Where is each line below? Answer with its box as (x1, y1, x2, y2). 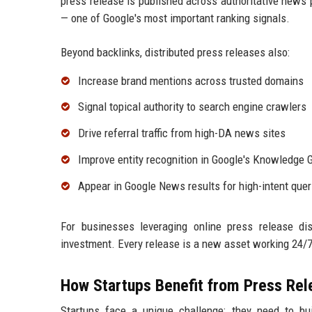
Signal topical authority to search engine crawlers (78, 100, 306, 114)
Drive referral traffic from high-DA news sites (78, 126, 286, 141)
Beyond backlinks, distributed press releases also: (61, 45, 290, 59)
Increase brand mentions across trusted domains (78, 73, 304, 88)
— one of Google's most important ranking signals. (61, 10, 290, 25)
